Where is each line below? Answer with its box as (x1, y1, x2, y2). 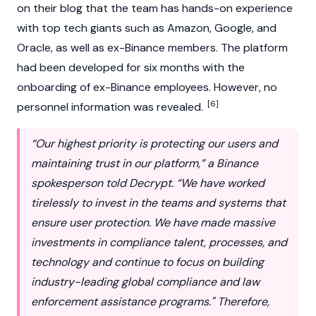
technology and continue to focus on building (31, 255, 264, 269)
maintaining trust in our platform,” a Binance (31, 156, 258, 171)
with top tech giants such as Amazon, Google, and (17, 20, 276, 35)
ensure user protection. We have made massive (31, 215, 275, 230)
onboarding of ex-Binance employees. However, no (17, 80, 277, 95)
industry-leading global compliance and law (31, 274, 260, 289)
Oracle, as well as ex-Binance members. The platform (17, 40, 288, 55)
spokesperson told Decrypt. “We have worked (31, 176, 265, 190)
